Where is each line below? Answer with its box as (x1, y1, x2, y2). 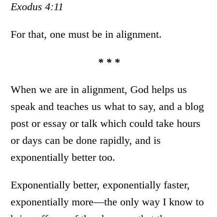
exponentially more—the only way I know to (11, 196, 204, 208)
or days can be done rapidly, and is (11, 134, 161, 147)
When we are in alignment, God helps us (11, 83, 187, 96)
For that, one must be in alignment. (11, 28, 162, 41)
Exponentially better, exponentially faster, (11, 179, 190, 191)
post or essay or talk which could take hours (11, 117, 201, 130)
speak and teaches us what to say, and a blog (11, 100, 204, 113)
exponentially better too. (11, 151, 116, 164)
